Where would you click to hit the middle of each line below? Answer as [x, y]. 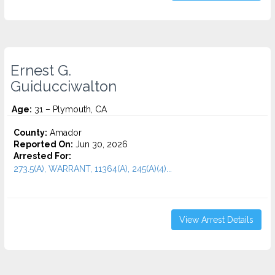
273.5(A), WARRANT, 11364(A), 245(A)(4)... [93, 169]
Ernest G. [41, 71]
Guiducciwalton [64, 87]
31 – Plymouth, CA [69, 109]
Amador [64, 133]
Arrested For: [42, 156]
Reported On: [43, 144]
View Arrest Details [216, 220]
